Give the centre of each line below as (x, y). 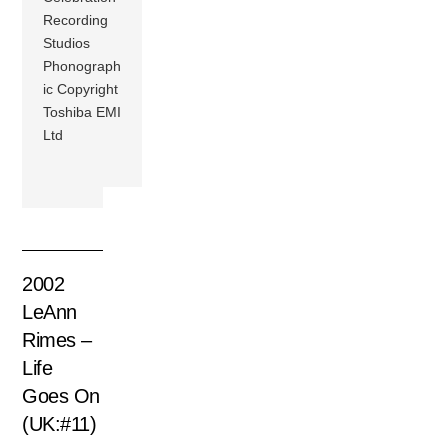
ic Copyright (81, 89)
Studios (67, 43)
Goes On (61, 396)
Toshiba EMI (82, 112)
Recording (76, 20)
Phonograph (82, 66)
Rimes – (57, 340)
